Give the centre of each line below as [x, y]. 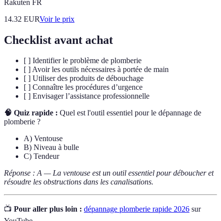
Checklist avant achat [58, 40]
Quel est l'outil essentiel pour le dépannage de [129, 113]
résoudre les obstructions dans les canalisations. [79, 182]
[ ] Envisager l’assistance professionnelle [87, 96]
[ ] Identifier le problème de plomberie [83, 61]
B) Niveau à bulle [51, 147]
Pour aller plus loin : [48, 209]
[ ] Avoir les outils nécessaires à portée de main [96, 70]
